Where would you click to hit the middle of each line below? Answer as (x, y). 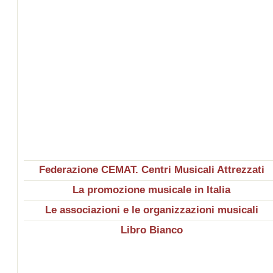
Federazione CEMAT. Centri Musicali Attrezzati (151, 170)
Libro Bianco (151, 230)
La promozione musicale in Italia (151, 190)
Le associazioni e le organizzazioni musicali (151, 210)
